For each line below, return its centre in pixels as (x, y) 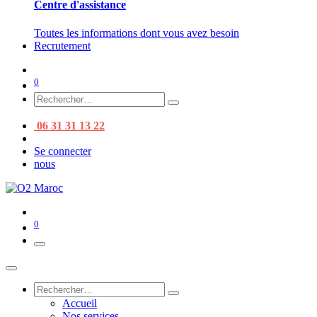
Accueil (80, 304)
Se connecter (63, 151)
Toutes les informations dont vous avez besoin (137, 33)
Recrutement (62, 45)
